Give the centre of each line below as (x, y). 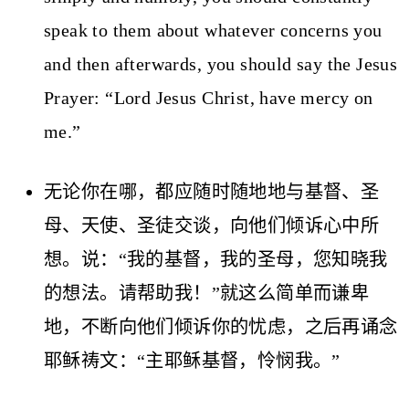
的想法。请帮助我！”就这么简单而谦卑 (207, 293)
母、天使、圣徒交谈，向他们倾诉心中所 (212, 225)
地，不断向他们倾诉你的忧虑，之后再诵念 (221, 326)
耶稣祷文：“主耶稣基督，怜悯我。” (192, 360)
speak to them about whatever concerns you (213, 31)
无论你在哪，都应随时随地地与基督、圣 (212, 191)
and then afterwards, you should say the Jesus (221, 64)
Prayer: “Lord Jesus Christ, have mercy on (209, 98)
